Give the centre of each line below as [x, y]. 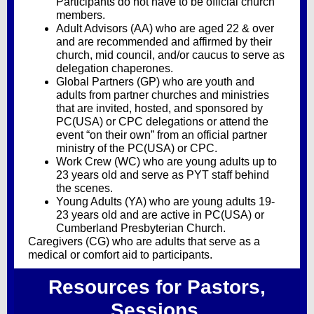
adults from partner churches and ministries [163, 95]
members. [81, 15]
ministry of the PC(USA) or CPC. [137, 148]
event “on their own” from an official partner [162, 135]
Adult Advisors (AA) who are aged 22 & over [165, 28]
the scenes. [84, 188]
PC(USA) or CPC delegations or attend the [162, 122]
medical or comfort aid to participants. [120, 255]
